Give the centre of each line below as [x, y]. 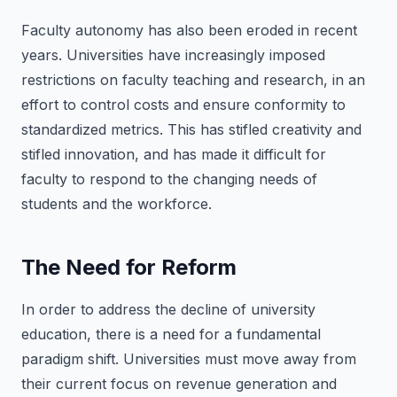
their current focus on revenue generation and [179, 384]
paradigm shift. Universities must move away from [189, 359]
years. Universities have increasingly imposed [173, 55]
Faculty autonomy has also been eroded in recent [189, 30]
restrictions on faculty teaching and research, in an [193, 80]
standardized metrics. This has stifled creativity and [191, 129]
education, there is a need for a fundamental [171, 334]
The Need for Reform [129, 267]
